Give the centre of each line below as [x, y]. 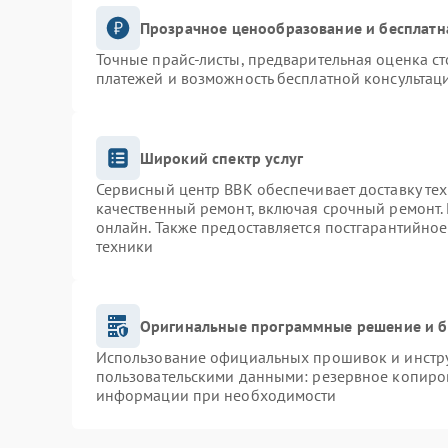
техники [124, 246]
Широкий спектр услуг [221, 157]
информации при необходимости [216, 395]
